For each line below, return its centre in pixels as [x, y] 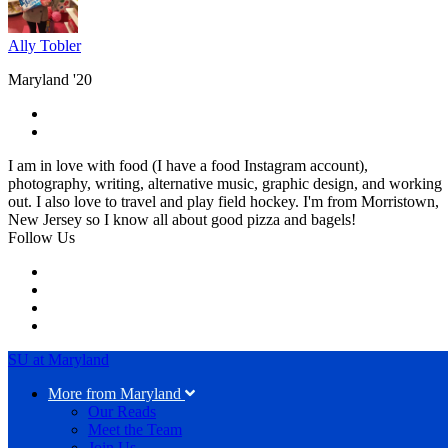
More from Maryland [114, 393]
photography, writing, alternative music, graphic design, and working [225, 183]
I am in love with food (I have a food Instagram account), [188, 165]
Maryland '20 [50, 79]
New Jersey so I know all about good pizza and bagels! [182, 219]
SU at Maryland [58, 359]
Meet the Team [135, 429]
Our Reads [122, 411]
